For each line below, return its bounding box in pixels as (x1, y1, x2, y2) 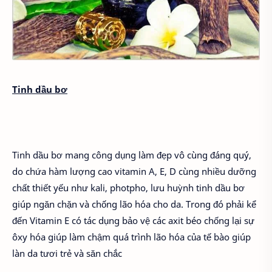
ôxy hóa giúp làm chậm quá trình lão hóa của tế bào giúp (12, 231, 251, 243)
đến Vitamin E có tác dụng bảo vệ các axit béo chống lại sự (12, 214, 254, 227)
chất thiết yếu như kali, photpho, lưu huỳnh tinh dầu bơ (12, 182, 245, 194)
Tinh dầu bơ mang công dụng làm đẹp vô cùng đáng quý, (12, 149, 251, 161)
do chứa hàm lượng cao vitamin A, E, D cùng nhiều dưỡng (12, 165, 256, 178)
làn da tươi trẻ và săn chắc (12, 247, 122, 260)
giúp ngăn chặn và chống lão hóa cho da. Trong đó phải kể (12, 198, 256, 211)
